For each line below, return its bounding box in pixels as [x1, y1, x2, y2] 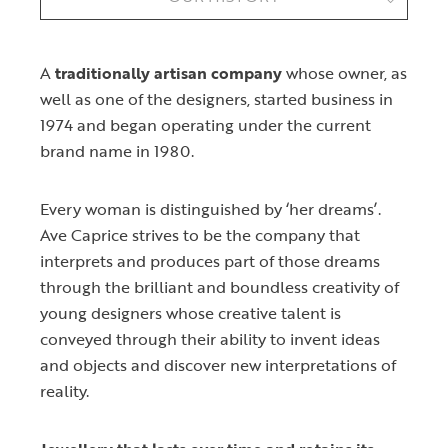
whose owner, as [282, 60, 407, 85]
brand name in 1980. [40, 138, 194, 163]
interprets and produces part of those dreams [40, 248, 380, 273]
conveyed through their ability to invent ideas [40, 326, 380, 351]
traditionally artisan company [55, 60, 282, 85]
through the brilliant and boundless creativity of [40, 274, 399, 299]
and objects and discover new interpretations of [40, 352, 396, 377]
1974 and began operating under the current [40, 112, 371, 137]
